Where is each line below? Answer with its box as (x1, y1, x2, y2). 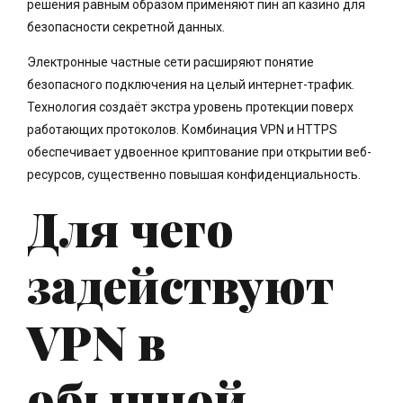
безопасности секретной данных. (27, 20, 225, 35)
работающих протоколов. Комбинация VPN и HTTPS (27, 122, 337, 138)
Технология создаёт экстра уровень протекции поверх (27, 100, 354, 115)
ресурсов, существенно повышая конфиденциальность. (27, 167, 361, 183)
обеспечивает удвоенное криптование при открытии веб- (27, 145, 372, 160)
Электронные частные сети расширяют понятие (27, 55, 314, 70)
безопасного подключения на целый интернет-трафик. (27, 77, 354, 93)
